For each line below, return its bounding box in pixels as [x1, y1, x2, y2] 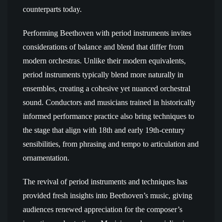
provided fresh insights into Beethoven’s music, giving [23, 191, 192, 200]
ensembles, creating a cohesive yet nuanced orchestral [23, 84, 190, 93]
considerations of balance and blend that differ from [23, 43, 183, 51]
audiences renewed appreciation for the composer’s [23, 205, 182, 214]
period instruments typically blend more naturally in [23, 70, 183, 79]
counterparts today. [23, 5, 82, 13]
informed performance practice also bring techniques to [23, 112, 194, 120]
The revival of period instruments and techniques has [23, 177, 187, 186]
